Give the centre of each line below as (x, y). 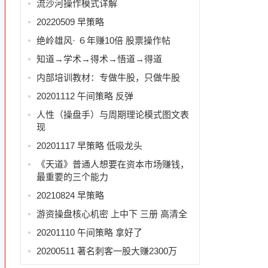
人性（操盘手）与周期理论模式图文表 (112, 114)
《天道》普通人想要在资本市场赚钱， (112, 164)
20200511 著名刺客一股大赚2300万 (106, 251)
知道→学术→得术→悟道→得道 (99, 59)
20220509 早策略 (70, 22)
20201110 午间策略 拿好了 (89, 232)
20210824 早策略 (70, 195)
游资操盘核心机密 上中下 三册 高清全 (112, 214)
